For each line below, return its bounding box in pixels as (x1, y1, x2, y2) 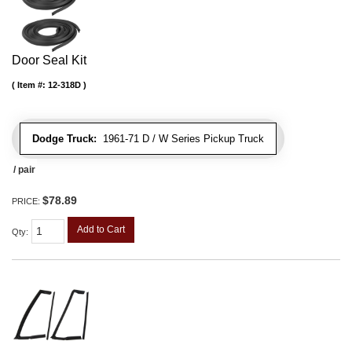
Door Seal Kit (12, 53, 86, 68)
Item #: (17, 80, 48, 90)
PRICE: (12, 196, 42, 207)
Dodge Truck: (32, 133, 97, 145)
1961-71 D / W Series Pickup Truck (97, 133, 264, 145)
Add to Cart (77, 224, 125, 236)
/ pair (13, 164, 35, 176)
